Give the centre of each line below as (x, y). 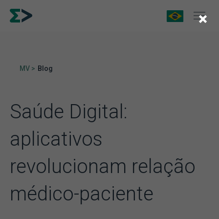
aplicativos (56, 139)
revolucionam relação (103, 166)
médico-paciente (82, 194)
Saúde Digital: (69, 112)
